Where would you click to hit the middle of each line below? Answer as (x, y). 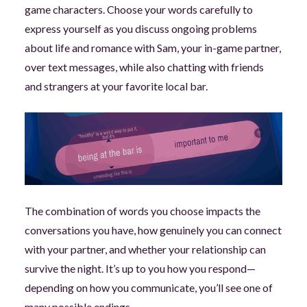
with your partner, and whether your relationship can (145, 249)
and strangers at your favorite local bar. (116, 86)
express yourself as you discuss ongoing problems (140, 28)
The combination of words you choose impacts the (142, 211)
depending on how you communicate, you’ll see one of (148, 287)
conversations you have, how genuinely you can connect (153, 230)
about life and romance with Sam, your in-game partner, (152, 48)
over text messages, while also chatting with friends (144, 67)
